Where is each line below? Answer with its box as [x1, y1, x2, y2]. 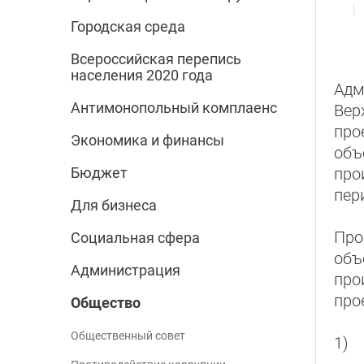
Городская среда [71, 18, 185, 36]
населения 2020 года [71, 67, 213, 84]
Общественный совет [71, 329, 185, 343]
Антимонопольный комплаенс [71, 99, 277, 117]
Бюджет [71, 164, 128, 182]
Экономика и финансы [71, 132, 224, 149]
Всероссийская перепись [71, 50, 241, 68]
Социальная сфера [71, 229, 200, 247]
